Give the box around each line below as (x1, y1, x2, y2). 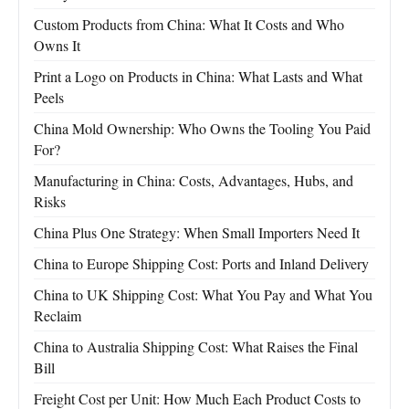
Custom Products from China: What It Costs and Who (34, 15, 344, 35)
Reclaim (34, 306, 81, 326)
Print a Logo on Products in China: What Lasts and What (34, 67, 362, 87)
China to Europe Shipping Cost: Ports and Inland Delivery (34, 254, 369, 274)
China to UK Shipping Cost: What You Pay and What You (34, 285, 372, 305)
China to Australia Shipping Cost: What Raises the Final (34, 337, 358, 357)
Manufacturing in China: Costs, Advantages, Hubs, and (34, 171, 353, 191)
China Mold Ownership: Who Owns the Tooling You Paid (34, 119, 371, 139)
